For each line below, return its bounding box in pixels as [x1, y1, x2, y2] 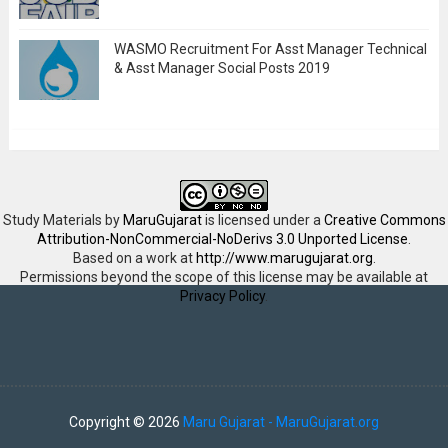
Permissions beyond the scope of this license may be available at [20, 269, 428, 286]
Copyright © [68, 414, 148, 431]
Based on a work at [72, 250, 196, 267]
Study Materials [2, 212, 102, 229]
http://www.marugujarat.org [195, 250, 373, 267]
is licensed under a [201, 212, 324, 229]
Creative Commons [323, 212, 446, 229]
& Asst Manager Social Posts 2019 [113, 60, 330, 77]
